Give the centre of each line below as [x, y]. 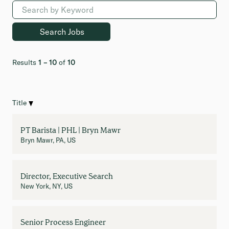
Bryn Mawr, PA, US [48, 140]
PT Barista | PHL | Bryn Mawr [71, 130]
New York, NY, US [47, 186]
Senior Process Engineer [63, 222]
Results [25, 62]
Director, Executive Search [67, 176]
